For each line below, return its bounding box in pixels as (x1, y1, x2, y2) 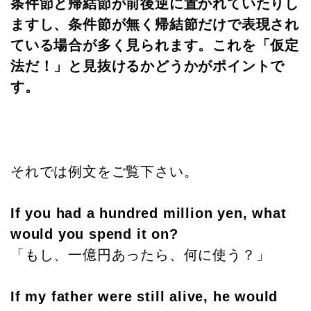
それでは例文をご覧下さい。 (10, 164, 199, 180)
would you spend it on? (10, 226, 178, 242)
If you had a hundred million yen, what (10, 205, 287, 221)
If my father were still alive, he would (10, 289, 278, 305)
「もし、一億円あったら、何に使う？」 (10, 247, 271, 263)
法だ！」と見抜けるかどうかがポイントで (10, 58, 285, 74)
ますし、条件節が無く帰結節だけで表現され (10, 17, 300, 33)
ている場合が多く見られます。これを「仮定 (10, 37, 300, 53)
